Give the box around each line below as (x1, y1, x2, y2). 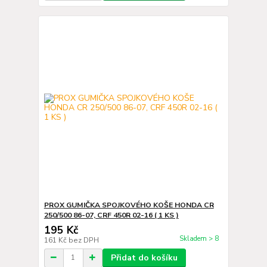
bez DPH (68, 235, 99, 245)
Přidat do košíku (110, 252, 178, 263)
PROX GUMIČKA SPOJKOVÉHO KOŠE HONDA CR (44, 200, 214, 210)
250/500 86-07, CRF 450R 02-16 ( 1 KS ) (44, 210, 179, 220)
